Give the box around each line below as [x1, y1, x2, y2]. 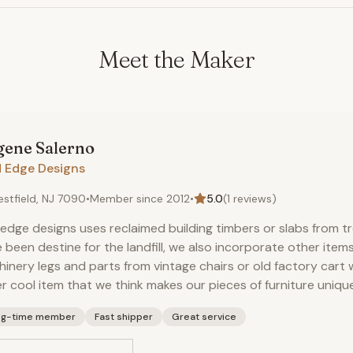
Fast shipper [95, 310, 153, 323]
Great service [172, 310, 236, 323]
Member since [90, 191, 166, 206]
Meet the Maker [98, 45, 255, 74]
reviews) [230, 191, 277, 206]
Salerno [32, 138, 95, 158]
